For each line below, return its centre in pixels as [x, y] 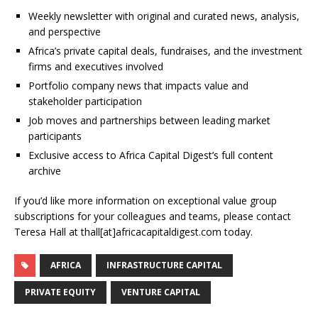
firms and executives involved [96, 67]
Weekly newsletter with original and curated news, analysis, [164, 16]
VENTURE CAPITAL [161, 292]
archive [45, 171]
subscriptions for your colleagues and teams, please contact [153, 216]
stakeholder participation [85, 102]
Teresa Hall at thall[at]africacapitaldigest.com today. [133, 232]
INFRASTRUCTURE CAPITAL [164, 265]
